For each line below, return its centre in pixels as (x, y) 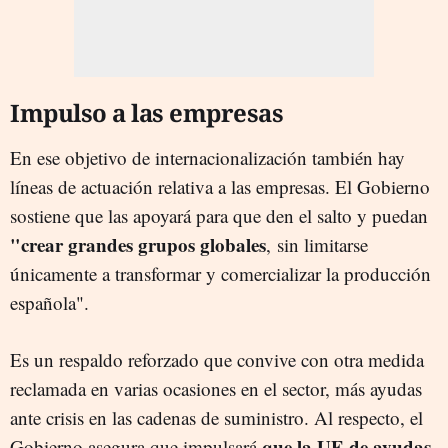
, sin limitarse (317, 244)
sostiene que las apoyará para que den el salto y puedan (219, 215)
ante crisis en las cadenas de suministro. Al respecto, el (216, 417)
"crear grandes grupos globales (138, 244)
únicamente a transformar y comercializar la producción (220, 273)
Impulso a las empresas (146, 112)
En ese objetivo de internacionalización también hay (207, 157)
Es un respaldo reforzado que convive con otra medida (217, 359)
